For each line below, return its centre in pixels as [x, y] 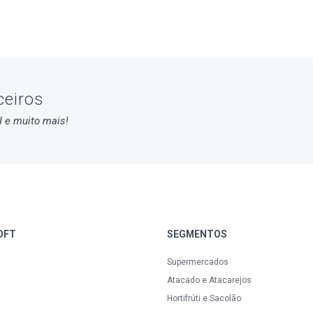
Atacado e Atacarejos [209, 280]
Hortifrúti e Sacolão [204, 298]
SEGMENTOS [197, 234]
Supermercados [198, 262]
